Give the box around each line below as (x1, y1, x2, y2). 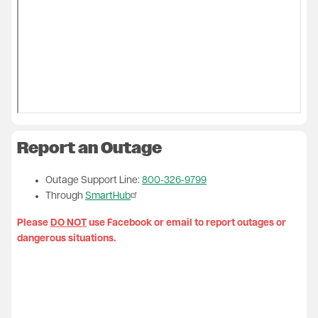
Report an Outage (17, 138, 162, 159)
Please (17, 217, 50, 229)
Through (45, 190, 85, 202)
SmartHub (85, 190, 131, 202)
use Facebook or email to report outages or (87, 217, 286, 229)
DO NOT (50, 217, 87, 229)
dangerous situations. (17, 233, 119, 244)
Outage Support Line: (45, 175, 142, 186)
